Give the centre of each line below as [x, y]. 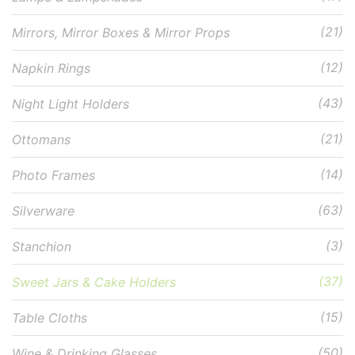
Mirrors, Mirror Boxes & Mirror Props [121, 32]
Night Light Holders [71, 103]
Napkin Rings [51, 68]
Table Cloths [50, 317]
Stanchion [42, 246]
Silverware [43, 210]
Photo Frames [53, 175]
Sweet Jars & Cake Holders [94, 282]
